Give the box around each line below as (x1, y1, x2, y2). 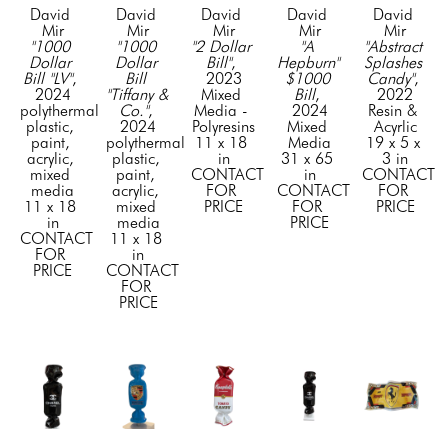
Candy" (366, 69, 414, 89)
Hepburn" (276, 53, 339, 73)
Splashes (363, 53, 422, 73)
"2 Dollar (191, 37, 252, 57)
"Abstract (363, 37, 422, 57)
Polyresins (192, 117, 256, 137)
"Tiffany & (105, 85, 168, 105)
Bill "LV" (23, 69, 73, 89)
